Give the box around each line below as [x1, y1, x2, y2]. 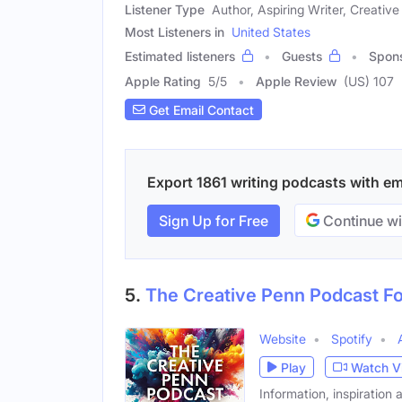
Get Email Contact [145, 101, 254, 118]
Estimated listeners [125, 48, 235, 65]
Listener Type [125, 2, 205, 18]
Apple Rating [125, 74, 201, 90]
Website [259, 331, 306, 347]
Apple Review [256, 74, 336, 90]
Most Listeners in [125, 24, 224, 40]
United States [232, 24, 310, 40]
